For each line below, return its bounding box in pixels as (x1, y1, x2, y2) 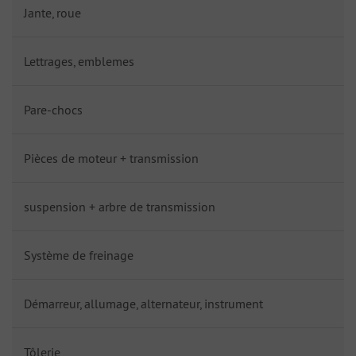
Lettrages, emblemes (24, 52, 134, 69)
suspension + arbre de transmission (24, 198, 215, 215)
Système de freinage (24, 246, 133, 263)
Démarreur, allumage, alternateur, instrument (24, 295, 263, 311)
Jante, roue (24, 4, 81, 21)
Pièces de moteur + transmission (24, 149, 199, 166)
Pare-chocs (24, 101, 83, 118)
